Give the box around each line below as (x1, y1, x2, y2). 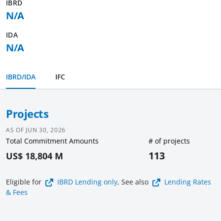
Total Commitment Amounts (6, 136, 99, 146)
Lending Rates (164, 177, 211, 186)
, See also (117, 177, 150, 186)
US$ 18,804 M (6, 150, 63, 162)
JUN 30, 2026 (26, 126, 66, 134)
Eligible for (6, 177, 43, 186)
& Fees (6, 187, 28, 197)
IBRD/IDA (6, 72, 36, 81)
